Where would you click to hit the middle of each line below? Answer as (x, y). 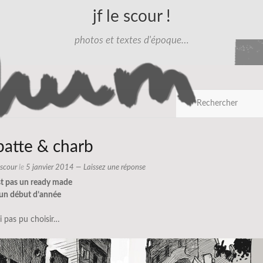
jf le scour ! (131, 16)
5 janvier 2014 (50, 168)
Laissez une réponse (114, 168)
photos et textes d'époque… (131, 40)
